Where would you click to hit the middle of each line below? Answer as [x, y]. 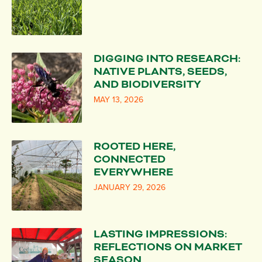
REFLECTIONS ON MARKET [168, 247]
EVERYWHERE [133, 172]
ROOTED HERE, [135, 146]
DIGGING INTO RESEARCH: [167, 58]
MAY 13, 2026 [118, 99]
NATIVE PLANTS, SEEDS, [160, 71]
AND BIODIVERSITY [147, 84]
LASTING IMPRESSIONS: [160, 234]
